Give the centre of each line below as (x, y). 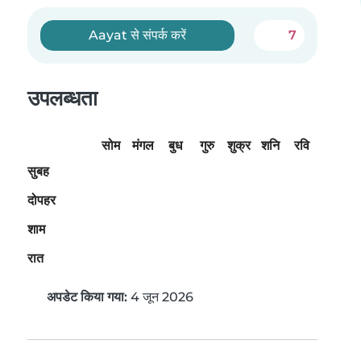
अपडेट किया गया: (87, 297)
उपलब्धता (62, 98)
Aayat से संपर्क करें (138, 35)
